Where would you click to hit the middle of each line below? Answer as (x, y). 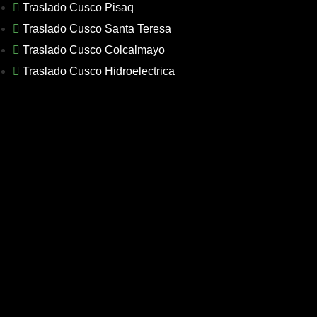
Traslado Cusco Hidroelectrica (99, 71)
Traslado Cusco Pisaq (79, 7)
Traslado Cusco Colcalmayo (94, 50)
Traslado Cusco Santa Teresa (97, 29)
